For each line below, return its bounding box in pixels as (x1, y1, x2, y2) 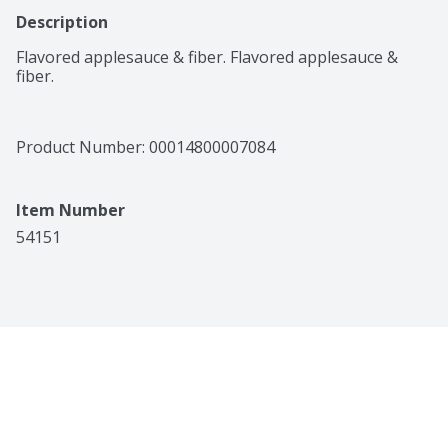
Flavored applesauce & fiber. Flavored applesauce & (16, 46, 398, 69)
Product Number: (16, 136, 149, 159)
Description (16, 11, 108, 34)
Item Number (16, 199, 125, 222)
